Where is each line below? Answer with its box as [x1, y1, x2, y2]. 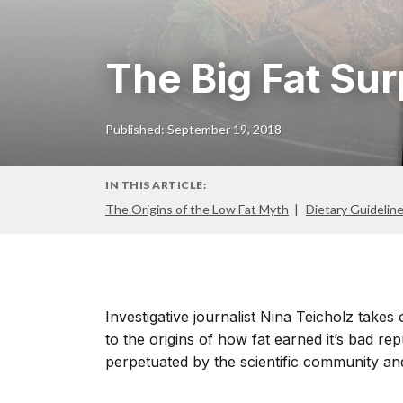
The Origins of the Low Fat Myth [105, 201, 289, 217]
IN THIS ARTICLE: [105, 178, 206, 192]
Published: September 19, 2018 [105, 121, 282, 137]
